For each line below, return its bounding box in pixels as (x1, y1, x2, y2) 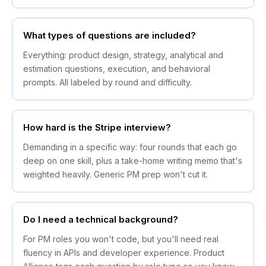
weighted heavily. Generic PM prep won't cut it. (23, 169, 208, 180)
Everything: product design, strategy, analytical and (23, 50, 223, 61)
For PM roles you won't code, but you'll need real (23, 234, 218, 245)
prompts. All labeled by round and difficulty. (23, 77, 192, 88)
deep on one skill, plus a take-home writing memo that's (23, 156, 242, 166)
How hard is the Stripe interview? (23, 122, 171, 134)
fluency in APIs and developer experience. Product (23, 248, 224, 258)
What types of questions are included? (23, 30, 196, 42)
